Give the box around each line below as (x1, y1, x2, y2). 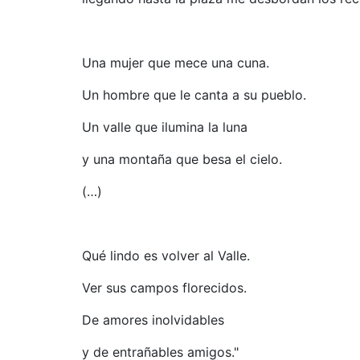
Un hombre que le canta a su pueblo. (82, 86, 306, 103)
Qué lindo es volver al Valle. (82, 247, 250, 264)
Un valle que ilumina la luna (82, 118, 247, 135)
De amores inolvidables (82, 311, 224, 328)
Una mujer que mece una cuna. (82, 54, 269, 71)
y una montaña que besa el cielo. (82, 150, 282, 167)
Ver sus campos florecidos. (82, 279, 247, 296)
